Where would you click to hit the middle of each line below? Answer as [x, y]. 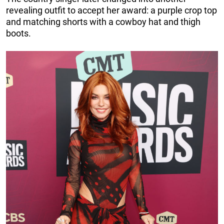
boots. [18, 33]
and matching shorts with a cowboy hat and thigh [103, 22]
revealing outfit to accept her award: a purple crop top [111, 10]
